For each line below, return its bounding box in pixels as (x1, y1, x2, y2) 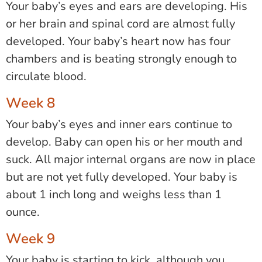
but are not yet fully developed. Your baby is (6, 168, 237, 185)
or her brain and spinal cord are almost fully (6, 15, 235, 32)
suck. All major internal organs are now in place (6, 151, 256, 167)
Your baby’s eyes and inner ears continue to (6, 116, 232, 132)
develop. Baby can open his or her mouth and (6, 133, 243, 150)
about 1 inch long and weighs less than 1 (6, 186, 222, 202)
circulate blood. (6, 68, 87, 84)
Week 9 (6, 229, 55, 248)
